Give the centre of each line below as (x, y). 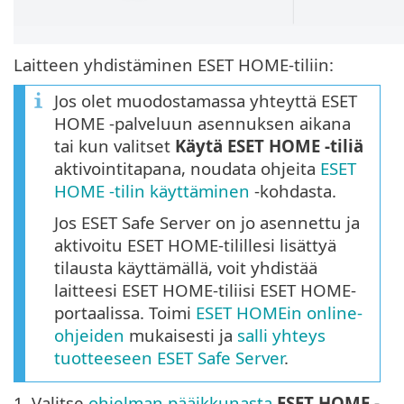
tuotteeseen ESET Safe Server (169, 358)
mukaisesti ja (181, 335)
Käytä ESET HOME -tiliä (269, 146)
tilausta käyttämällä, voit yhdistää (186, 268)
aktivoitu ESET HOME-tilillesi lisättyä (195, 245)
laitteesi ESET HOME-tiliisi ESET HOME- (205, 290)
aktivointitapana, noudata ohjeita (187, 169)
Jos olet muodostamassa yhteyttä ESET (206, 101)
